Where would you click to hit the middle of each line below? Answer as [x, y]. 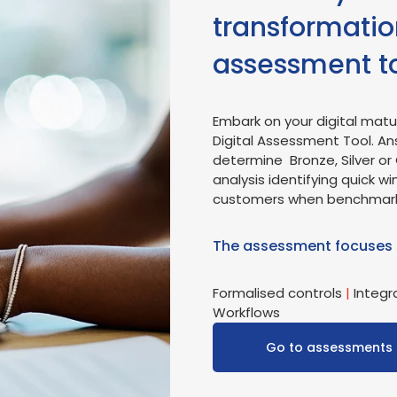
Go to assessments [329, 348]
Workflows [246, 313]
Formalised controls [279, 293]
